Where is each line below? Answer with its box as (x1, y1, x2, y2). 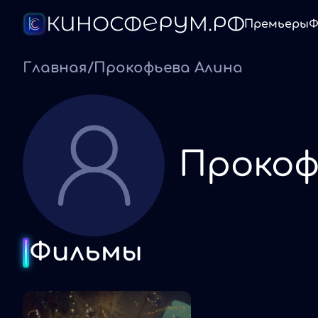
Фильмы (29, 238, 143, 266)
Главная (23, 60, 87, 76)
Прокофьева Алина (94, 60, 243, 76)
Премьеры (244, 18, 309, 31)
